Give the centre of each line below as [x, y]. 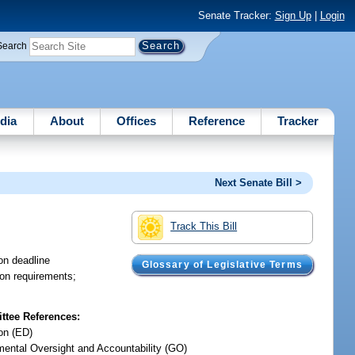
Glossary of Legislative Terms [222, 265]
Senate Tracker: [236, 16]
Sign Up [293, 16]
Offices [136, 120]
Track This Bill [204, 226]
